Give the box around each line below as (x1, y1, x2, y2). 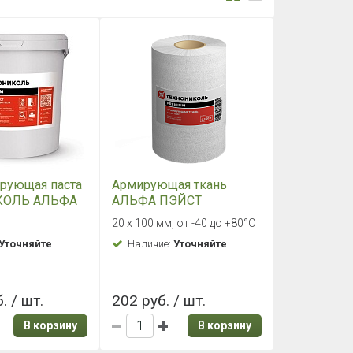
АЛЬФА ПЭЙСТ (111, 193, 202, 208)
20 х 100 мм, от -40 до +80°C (111, 217, 255, 229)
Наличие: (127, 238, 173, 250)
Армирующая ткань (111, 177, 227, 192)
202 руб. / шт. (111, 292, 206, 310)
